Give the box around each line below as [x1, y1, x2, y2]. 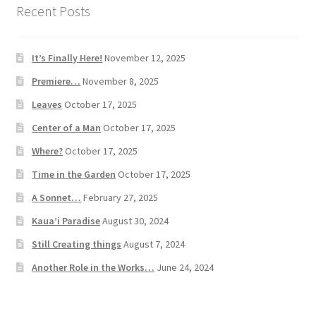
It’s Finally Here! [32, 51, 103, 64]
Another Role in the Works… [32, 261, 155, 274]
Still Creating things [32, 238, 122, 250]
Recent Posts [16, 2, 90, 20]
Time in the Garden [32, 168, 116, 181]
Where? [32, 145, 63, 157]
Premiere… [32, 75, 81, 87]
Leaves [32, 98, 63, 111]
